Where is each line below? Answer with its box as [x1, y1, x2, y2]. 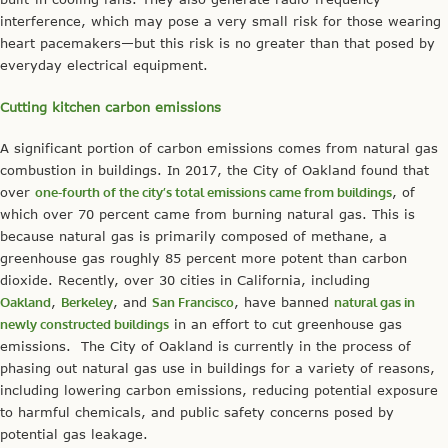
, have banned [234, 294, 334, 311]
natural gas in [334, 294, 415, 311]
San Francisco [152, 294, 234, 311]
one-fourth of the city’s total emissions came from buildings [35, 184, 392, 201]
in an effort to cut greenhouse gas [169, 316, 402, 333]
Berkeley [61, 294, 113, 311]
